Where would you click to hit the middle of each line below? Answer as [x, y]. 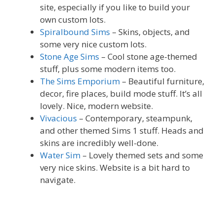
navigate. [58, 180]
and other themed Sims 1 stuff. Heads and [122, 131]
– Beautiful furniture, [162, 81]
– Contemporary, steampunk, [135, 118]
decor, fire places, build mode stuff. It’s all [121, 94]
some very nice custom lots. [93, 44]
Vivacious [58, 118]
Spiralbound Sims [75, 32]
